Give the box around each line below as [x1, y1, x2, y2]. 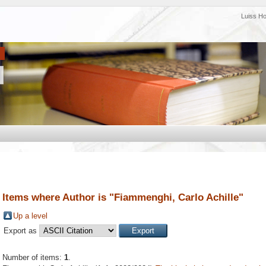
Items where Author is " [2, 191, 114, 203]
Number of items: [2, 253, 64, 262]
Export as [4, 226, 39, 236]
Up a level [13, 211, 47, 221]
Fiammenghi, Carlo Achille [114, 191, 239, 203]
